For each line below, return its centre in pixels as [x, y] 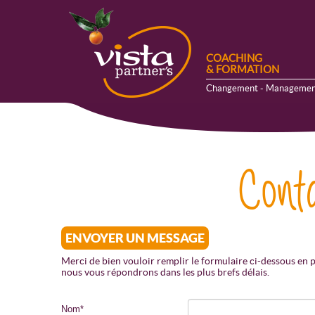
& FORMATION [243, 69]
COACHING [234, 58]
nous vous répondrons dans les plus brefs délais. [165, 272]
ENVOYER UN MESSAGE [135, 238]
